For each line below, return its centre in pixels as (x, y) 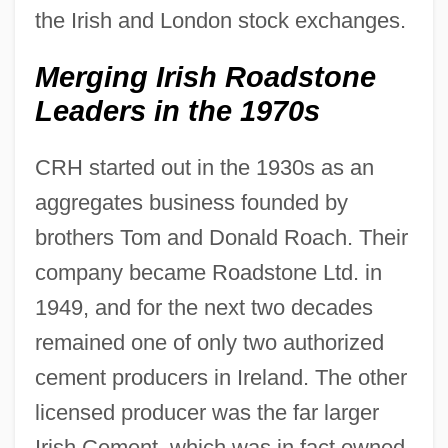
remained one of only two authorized (209, 342)
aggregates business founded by (191, 202)
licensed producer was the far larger (206, 412)
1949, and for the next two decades (203, 307)
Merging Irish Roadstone (205, 76)
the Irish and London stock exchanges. (220, 20)
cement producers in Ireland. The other (220, 377)
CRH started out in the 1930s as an (204, 167)
